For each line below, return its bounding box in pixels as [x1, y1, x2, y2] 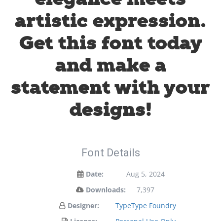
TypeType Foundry [115, 201, 176, 210]
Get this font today [19, 31, 202, 56]
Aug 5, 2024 [126, 169, 165, 179]
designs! [69, 97, 152, 122]
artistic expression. [15, 8, 206, 34]
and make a [55, 53, 166, 78]
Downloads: [85, 185, 126, 194]
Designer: [68, 201, 99, 210]
